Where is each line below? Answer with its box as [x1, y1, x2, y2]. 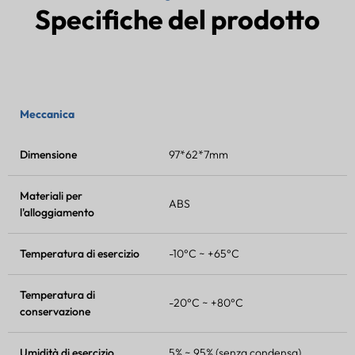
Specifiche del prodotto [35, 2, 320, 36]
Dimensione [20, 147, 77, 162]
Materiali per [20, 188, 82, 203]
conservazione [20, 303, 90, 319]
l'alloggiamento [20, 204, 94, 219]
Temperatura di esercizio [20, 246, 139, 261]
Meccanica [20, 106, 74, 121]
